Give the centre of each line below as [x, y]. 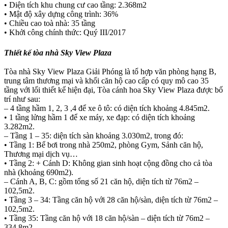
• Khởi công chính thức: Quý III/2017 [65, 32]
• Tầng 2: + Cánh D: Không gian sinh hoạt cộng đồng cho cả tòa [108, 163]
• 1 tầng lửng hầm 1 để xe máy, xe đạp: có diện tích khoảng [99, 118]
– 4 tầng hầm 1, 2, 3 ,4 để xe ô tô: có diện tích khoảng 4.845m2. [107, 108]
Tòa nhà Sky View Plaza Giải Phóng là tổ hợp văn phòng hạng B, [110, 72]
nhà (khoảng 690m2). [39, 173]
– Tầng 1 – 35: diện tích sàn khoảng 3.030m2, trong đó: [94, 136]
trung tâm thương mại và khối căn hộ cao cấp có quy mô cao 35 [106, 81]
